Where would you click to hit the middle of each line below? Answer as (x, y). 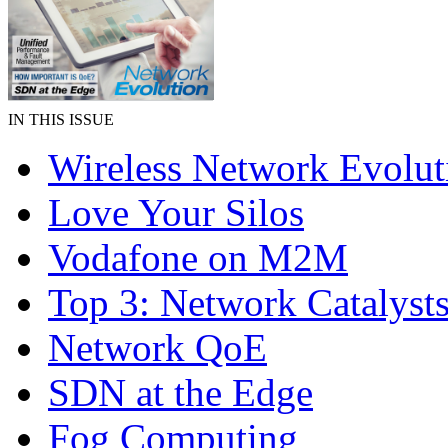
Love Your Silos (176, 212)
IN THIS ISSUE (61, 119)
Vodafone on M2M (198, 257)
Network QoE (157, 347)
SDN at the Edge (180, 392)
